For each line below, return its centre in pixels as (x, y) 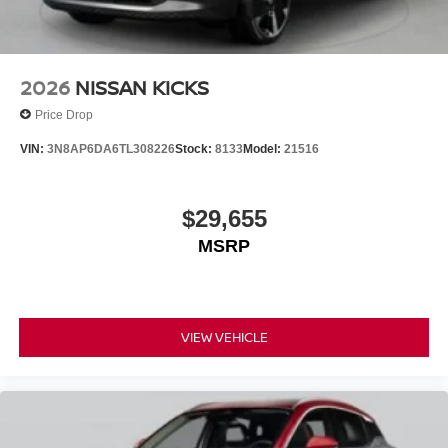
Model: (263, 149)
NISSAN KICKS (142, 87)
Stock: (195, 149)
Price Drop (64, 114)
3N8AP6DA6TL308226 (111, 149)
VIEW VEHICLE (224, 337)
